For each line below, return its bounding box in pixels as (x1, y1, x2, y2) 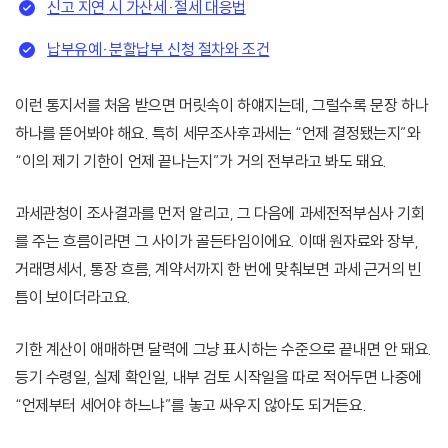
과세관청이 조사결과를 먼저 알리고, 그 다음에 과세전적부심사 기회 (15, 203, 425, 224)
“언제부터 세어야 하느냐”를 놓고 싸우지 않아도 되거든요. (15, 395, 367, 416)
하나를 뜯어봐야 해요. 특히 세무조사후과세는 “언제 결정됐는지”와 (15, 123, 421, 144)
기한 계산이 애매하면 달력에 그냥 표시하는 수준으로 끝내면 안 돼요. (15, 339, 432, 360)
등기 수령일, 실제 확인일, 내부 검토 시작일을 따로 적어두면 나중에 (15, 367, 422, 388)
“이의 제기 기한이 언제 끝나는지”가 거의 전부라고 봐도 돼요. (15, 151, 388, 172)
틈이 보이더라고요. (15, 287, 131, 308)
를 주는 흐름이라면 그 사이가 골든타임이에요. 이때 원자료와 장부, (15, 231, 419, 252)
